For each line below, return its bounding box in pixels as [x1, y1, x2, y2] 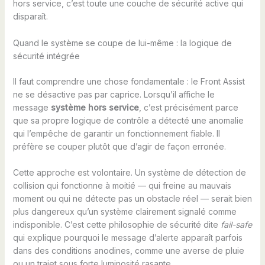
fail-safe [220, 219, 252, 230]
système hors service [50, 102, 139, 112]
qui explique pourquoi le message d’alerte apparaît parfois [12, 232, 243, 243]
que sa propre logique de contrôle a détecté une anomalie [12, 115, 244, 125]
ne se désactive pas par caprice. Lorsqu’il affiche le [12, 89, 215, 99]
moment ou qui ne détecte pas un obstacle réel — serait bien [12, 193, 252, 204]
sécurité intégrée [12, 50, 80, 61]
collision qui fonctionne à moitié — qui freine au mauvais [12, 180, 231, 191]
